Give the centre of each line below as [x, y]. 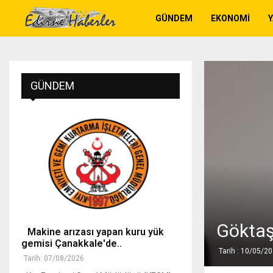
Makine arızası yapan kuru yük [93, 232]
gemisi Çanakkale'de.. [72, 244]
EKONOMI [230, 18]
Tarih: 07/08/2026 [54, 259]
